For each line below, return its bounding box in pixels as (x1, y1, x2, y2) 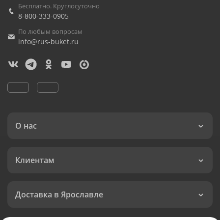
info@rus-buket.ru (18, 37, 79, 46)
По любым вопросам (18, 27, 82, 36)
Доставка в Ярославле (15, 189, 103, 200)
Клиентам (15, 155, 55, 165)
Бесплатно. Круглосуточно (18, 1, 100, 10)
